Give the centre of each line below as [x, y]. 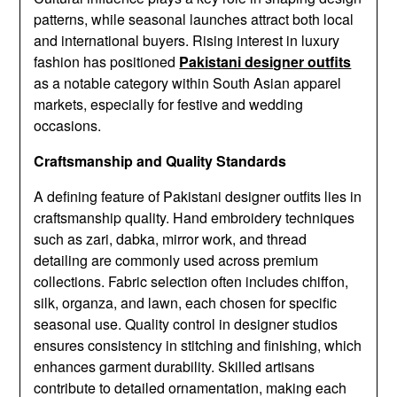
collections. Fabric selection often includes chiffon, [191, 282]
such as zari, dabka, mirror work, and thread [171, 239]
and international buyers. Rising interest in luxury [187, 41]
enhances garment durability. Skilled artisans [175, 367]
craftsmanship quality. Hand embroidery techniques [195, 218]
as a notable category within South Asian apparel [188, 83]
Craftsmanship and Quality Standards [160, 161]
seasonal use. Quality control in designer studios [186, 324]
